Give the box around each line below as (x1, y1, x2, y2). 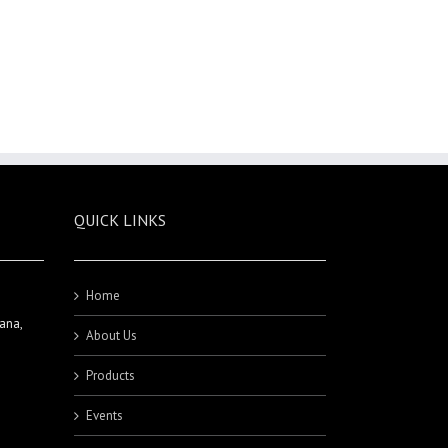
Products (85, 367, 135, 385)
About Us (85, 327, 137, 345)
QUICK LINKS (73, 210, 166, 231)
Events (85, 407, 123, 425)
